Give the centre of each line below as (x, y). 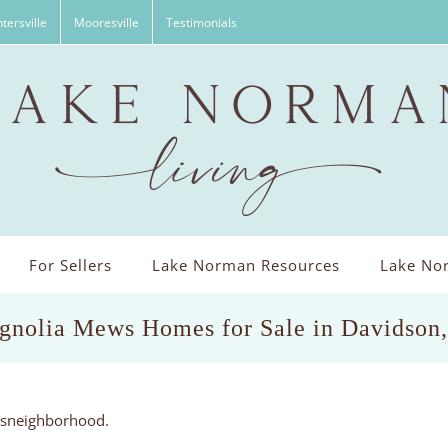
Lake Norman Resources (245, 265)
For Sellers (70, 265)
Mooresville (106, 22)
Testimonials (201, 22)
